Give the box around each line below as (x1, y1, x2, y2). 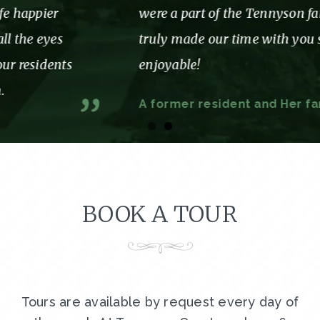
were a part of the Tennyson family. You (32, 5, 267, 22)
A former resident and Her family (32, 97, 237, 111)
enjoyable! (32, 56, 94, 74)
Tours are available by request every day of (21, 294, 299, 310)
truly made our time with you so (32, 31, 224, 48)
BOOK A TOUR (82, 200, 238, 229)
